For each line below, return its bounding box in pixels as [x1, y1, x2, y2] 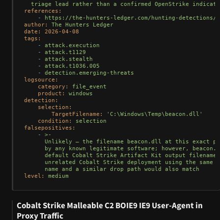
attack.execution [45, 42, 100, 49]
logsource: [24, 76, 58, 83]
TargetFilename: [52, 110, 103, 118]
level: [24, 172, 45, 180]
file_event [72, 83, 107, 90]
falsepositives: [24, 124, 76, 132]
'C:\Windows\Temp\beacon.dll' [107, 110, 203, 118]
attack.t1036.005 [45, 62, 100, 70]
